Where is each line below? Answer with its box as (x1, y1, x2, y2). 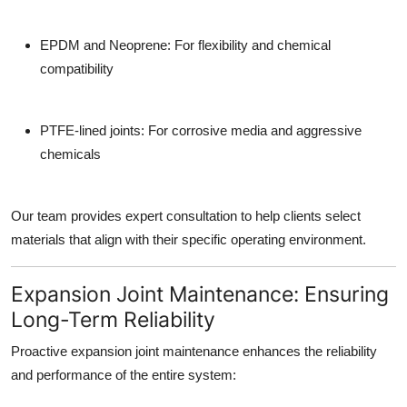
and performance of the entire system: (11, 367, 236, 383)
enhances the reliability (239, 343, 377, 360)
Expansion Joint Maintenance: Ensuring (11, 281, 389, 308)
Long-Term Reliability (11, 306, 215, 333)
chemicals (40, 146, 101, 163)
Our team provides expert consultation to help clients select (11, 208, 361, 224)
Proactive (11, 343, 71, 360)
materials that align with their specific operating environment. (11, 232, 366, 248)
